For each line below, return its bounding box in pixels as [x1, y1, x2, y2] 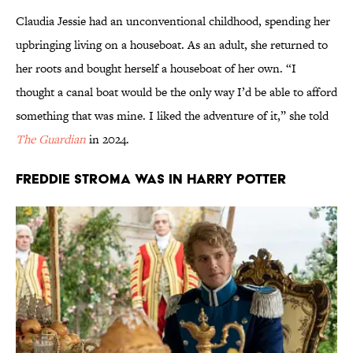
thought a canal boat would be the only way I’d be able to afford [16, 84, 337, 101]
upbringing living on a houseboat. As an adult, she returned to [16, 36, 328, 54]
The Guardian [16, 131, 86, 148]
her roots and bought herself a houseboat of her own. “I [16, 60, 296, 77]
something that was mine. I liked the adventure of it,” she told [16, 107, 329, 124]
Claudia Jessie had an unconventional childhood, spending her [16, 13, 330, 30]
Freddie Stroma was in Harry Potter [16, 170, 286, 188]
